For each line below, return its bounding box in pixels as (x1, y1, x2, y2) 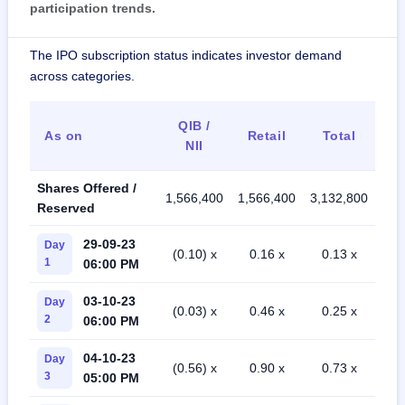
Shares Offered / (37, 181, 137, 196)
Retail (247, 128, 287, 144)
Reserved (37, 201, 95, 216)
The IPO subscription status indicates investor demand (30, 48, 342, 63)
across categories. (30, 69, 135, 84)
